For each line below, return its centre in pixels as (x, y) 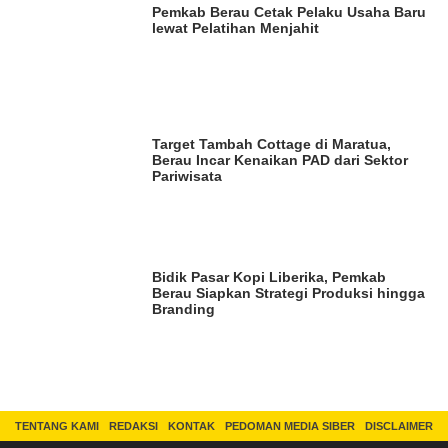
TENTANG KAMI (57, 426)
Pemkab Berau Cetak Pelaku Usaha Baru (289, 12)
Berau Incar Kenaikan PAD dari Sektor (280, 160)
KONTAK (191, 426)
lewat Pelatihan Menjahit (236, 28)
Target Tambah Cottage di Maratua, (272, 144)
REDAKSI (133, 426)
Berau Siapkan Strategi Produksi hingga (289, 292)
